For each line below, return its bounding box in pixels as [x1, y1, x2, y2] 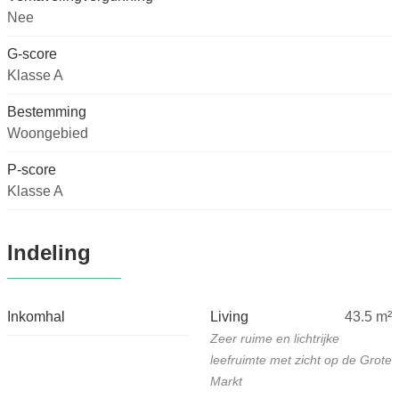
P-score [7, 162, 56, 178]
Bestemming [7, 104, 86, 120]
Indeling [7, 240, 91, 265]
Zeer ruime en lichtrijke [210, 331, 339, 346]
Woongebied [7, 126, 88, 142]
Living [210, 309, 248, 325]
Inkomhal [7, 309, 65, 325]
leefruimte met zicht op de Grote [210, 353, 392, 368]
